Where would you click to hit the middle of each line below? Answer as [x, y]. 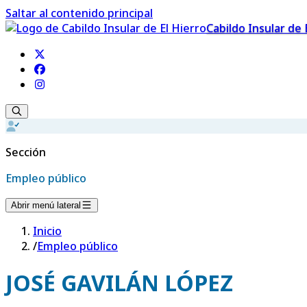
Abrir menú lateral [46, 205]
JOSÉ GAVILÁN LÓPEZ [119, 283]
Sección [26, 152]
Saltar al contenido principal [79, 13]
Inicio [47, 231]
